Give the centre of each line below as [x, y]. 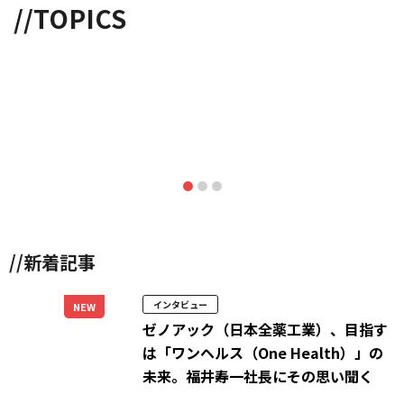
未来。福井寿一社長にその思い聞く [258, 376]
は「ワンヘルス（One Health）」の [263, 352]
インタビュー [181, 304]
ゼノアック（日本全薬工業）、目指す [266, 329]
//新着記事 [52, 262]
